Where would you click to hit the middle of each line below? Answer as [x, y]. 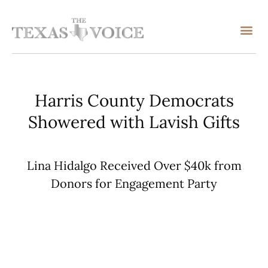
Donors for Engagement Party [134, 184]
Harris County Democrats [134, 101]
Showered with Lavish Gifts [134, 122]
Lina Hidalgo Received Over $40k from [134, 166]
